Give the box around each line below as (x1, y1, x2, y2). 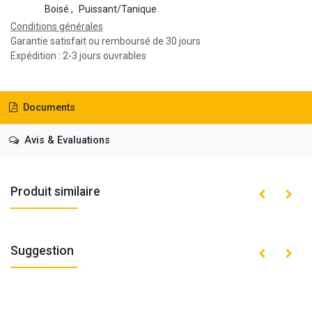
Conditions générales (10, 21, 103, 33)
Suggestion (10, 243, 74, 258)
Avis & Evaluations (21, 134, 110, 146)
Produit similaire (10, 184, 100, 198)
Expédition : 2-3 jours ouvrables (10, 50, 146, 62)
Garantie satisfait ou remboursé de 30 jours (10, 36, 201, 47)
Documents (19, 102, 75, 114)
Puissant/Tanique (78, 3, 157, 15)
